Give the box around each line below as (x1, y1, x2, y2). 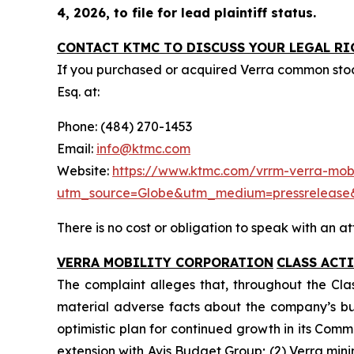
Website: (57, 163, 112, 179)
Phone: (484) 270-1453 (57, 119, 192, 134)
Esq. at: (57, 84, 100, 100)
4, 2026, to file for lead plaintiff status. (57, 5, 316, 21)
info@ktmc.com (96, 141, 190, 156)
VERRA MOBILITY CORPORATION (57, 254, 273, 270)
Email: (57, 141, 96, 156)
